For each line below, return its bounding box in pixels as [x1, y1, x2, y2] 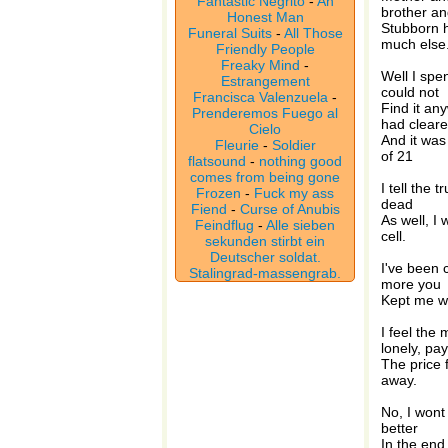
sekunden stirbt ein [205, 233, 325, 249]
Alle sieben [266, 217, 335, 233]
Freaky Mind [221, 57, 300, 73]
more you [381, 276, 441, 292]
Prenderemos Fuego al [192, 105, 338, 121]
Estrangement [220, 73, 310, 89]
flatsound [188, 153, 246, 169]
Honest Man [226, 9, 304, 25]
